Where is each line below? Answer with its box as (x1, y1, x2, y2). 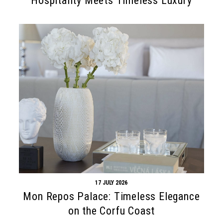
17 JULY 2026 (95, 179, 128, 186)
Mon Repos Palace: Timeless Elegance (23, 190, 200, 203)
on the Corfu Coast (68, 204, 155, 217)
